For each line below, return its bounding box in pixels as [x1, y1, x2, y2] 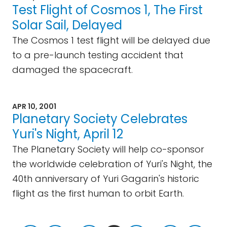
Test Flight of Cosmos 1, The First [12, 2, 203, 18]
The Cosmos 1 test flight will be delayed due [12, 34, 210, 47]
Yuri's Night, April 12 [12, 126, 123, 142]
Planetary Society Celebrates [12, 110, 187, 127]
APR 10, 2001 [12, 101, 56, 111]
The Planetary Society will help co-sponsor [12, 143, 204, 156]
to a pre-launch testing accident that [12, 49, 183, 61]
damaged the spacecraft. [12, 63, 133, 76]
